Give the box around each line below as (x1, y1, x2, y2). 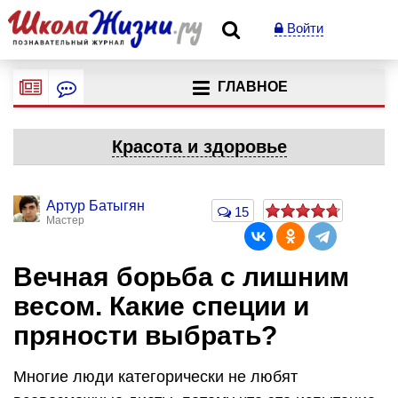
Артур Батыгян (46, 198, 145, 213)
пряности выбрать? (13, 321, 277, 350)
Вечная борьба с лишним (13, 262, 349, 291)
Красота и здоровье (111, 137, 287, 156)
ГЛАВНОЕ (217, 79, 288, 95)
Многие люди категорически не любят (13, 367, 298, 386)
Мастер (46, 214, 84, 227)
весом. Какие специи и (13, 291, 309, 321)
